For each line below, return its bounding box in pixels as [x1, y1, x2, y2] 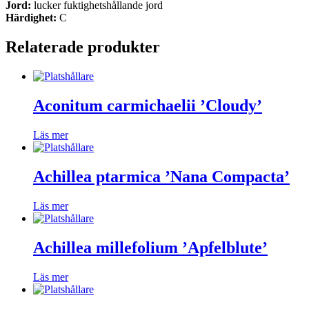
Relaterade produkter [6, 38, 160, 57]
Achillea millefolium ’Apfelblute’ [33, 238, 268, 257]
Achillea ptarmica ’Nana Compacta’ [33, 167, 290, 186]
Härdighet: [6, 12, 57, 24]
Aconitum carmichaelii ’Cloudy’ [33, 97, 262, 115]
